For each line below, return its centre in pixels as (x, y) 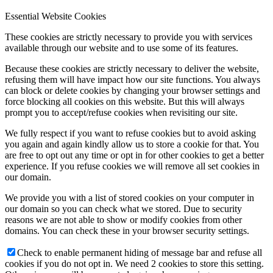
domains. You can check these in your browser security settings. (127, 230)
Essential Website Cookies (55, 16)
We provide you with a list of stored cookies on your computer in (129, 197)
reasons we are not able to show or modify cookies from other (123, 219)
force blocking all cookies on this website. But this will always (125, 101)
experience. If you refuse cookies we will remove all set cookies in (132, 166)
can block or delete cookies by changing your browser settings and (133, 90)
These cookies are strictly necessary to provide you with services (129, 37)
